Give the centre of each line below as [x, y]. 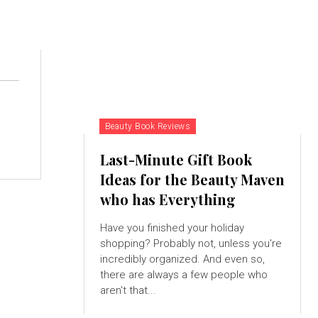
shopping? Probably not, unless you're [191, 244]
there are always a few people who [183, 275]
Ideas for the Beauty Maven [192, 180]
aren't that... [128, 291]
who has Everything [168, 199]
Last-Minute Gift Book [176, 160]
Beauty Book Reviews [148, 127]
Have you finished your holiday [172, 228]
